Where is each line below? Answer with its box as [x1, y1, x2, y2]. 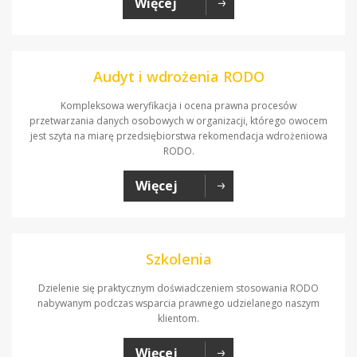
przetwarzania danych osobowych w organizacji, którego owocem [29, 113, 328, 127]
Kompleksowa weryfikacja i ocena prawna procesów [61, 98, 296, 112]
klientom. [158, 311, 199, 325]
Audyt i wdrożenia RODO [92, 66, 265, 86]
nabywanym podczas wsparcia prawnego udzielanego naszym [37, 296, 320, 310]
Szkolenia [145, 249, 212, 269]
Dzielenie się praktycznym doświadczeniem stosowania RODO [38, 280, 319, 295]
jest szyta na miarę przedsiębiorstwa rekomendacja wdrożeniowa [29, 128, 328, 143]
